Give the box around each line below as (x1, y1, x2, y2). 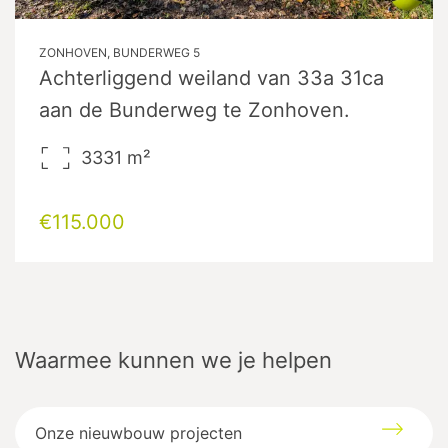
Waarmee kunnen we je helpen (15, 346, 332, 373)
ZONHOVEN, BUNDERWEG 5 (39, 44, 200, 60)
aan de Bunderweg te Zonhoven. (39, 97, 350, 122)
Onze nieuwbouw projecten (35, 422, 243, 443)
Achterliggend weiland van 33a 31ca (39, 65, 384, 90)
